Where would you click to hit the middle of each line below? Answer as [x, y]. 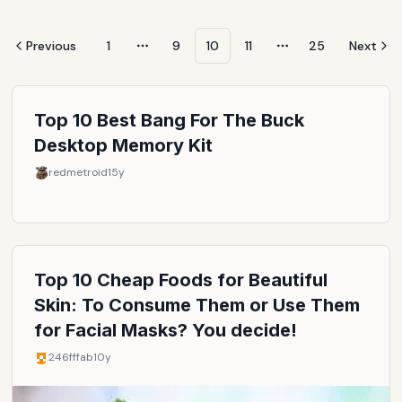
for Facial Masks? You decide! [166, 330]
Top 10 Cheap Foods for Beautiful [181, 280]
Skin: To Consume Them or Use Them [197, 305]
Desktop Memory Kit [124, 145]
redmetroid [79, 172]
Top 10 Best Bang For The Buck [170, 120]
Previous [51, 46]
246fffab [71, 357]
